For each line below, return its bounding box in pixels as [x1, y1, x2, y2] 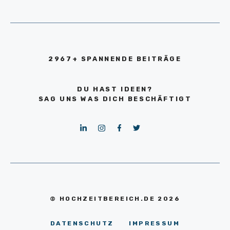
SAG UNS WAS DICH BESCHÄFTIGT [38, 95, 192, 103]
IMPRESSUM [129, 220, 180, 227]
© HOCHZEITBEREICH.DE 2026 [49, 195, 180, 203]
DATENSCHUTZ [50, 220, 114, 227]
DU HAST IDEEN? [77, 85, 153, 93]
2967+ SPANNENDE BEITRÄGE [48, 55, 182, 63]
